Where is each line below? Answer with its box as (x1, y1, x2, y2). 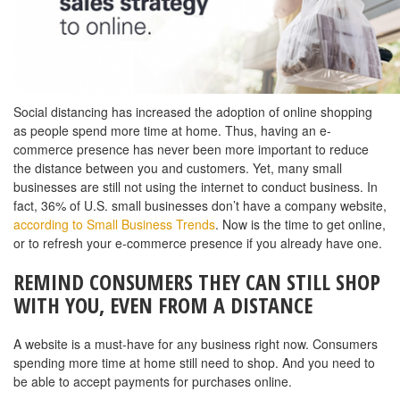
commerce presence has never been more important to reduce (13, 140, 369, 159)
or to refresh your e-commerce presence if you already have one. (13, 234, 382, 253)
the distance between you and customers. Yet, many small (13, 159, 342, 178)
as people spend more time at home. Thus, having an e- (13, 121, 331, 140)
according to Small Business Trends (13, 215, 215, 234)
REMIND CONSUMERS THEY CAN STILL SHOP (13, 267, 380, 297)
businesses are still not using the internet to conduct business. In (13, 178, 378, 196)
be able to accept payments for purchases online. (13, 372, 292, 391)
